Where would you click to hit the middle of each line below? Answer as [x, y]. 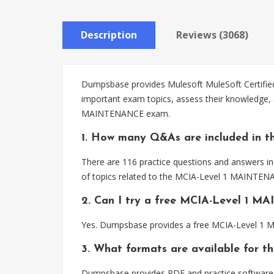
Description [109, 35]
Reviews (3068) [212, 35]
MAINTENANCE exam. [126, 113]
